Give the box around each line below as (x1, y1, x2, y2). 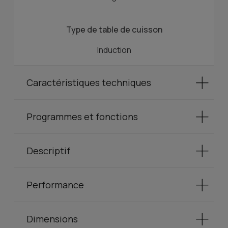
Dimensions (26, 213, 78, 225)
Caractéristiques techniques (26, 76, 151, 89)
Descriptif (26, 145, 70, 157)
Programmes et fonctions (26, 110, 138, 123)
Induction (97, 44, 131, 56)
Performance (26, 179, 84, 191)
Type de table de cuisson (66, 24, 162, 36)
